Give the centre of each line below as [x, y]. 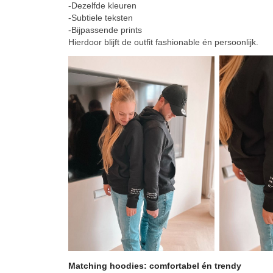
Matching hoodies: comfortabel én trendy [155, 265]
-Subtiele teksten [101, 18]
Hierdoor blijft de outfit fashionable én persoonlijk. [163, 42]
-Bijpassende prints [105, 30]
